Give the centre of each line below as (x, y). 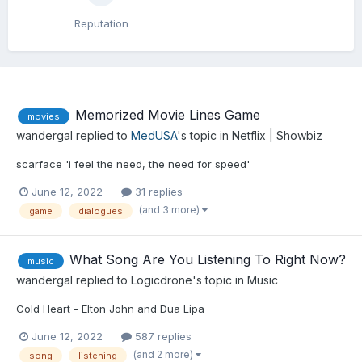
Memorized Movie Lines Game (168, 115)
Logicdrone (162, 280)
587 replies (162, 336)
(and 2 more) (164, 354)
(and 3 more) (170, 209)
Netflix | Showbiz (277, 135)
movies (44, 116)
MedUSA (154, 135)
